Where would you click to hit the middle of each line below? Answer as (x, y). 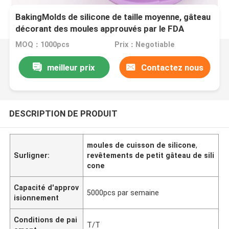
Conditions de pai (46, 220)
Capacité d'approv (47, 187)
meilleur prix (71, 67)
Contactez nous (172, 67)
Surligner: (32, 155)
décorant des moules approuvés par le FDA (100, 29)
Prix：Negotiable (144, 45)
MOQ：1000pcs (43, 45)
